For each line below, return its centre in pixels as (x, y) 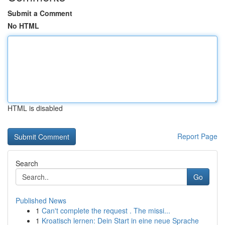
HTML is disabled (35, 108)
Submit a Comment (40, 13)
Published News (41, 200)
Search (27, 163)
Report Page (197, 136)
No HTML (23, 26)
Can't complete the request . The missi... (106, 210)
